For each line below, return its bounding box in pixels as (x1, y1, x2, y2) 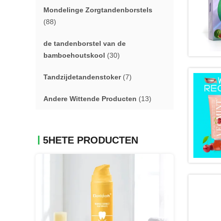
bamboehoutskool (43, 51, 105, 59)
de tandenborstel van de (43, 39, 126, 47)
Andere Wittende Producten (43, 95, 137, 103)
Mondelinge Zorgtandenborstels (43, 6, 152, 14)
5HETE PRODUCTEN (43, 135, 138, 146)
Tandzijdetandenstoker (43, 73, 121, 81)
